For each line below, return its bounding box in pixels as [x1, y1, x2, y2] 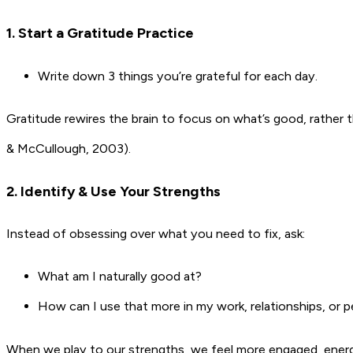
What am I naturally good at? [38, 269, 202, 284]
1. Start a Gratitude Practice [6, 24, 194, 43]
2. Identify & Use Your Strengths [6, 183, 221, 201]
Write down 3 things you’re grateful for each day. [38, 68, 318, 84]
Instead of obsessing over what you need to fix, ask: [6, 226, 305, 242]
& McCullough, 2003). [6, 140, 131, 156]
